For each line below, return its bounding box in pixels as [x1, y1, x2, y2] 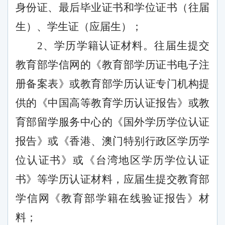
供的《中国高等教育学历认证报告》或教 [16, 97, 209, 109]
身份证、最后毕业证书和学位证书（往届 [16, 2, 209, 14]
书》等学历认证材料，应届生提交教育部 [16, 173, 209, 186]
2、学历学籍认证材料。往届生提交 [37, 40, 209, 52]
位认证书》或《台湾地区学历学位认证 [16, 154, 209, 167]
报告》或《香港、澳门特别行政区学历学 [16, 135, 209, 148]
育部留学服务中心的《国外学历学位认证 [16, 116, 209, 129]
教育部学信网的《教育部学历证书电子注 [16, 59, 209, 71]
